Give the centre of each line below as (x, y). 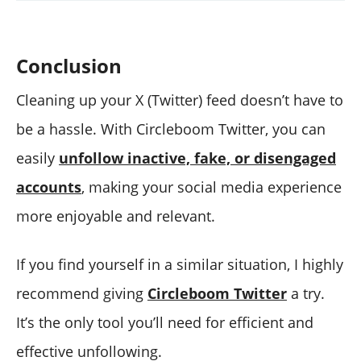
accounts (49, 187)
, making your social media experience (212, 187)
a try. (306, 293)
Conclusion (69, 65)
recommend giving (82, 293)
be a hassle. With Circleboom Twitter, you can (171, 129)
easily (37, 158)
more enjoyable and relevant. (116, 216)
